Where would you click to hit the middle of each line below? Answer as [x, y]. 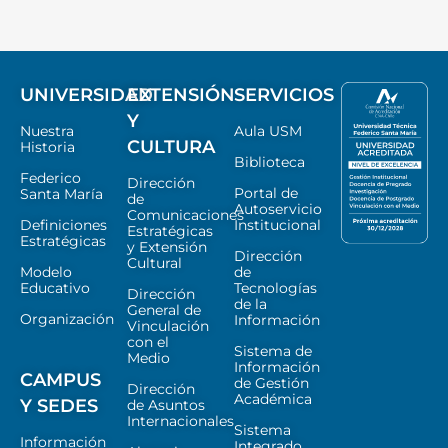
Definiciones [63, 225]
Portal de [266, 193]
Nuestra [47, 131]
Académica [273, 399]
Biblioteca [269, 162]
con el [148, 342]
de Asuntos [166, 405]
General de [164, 310]
